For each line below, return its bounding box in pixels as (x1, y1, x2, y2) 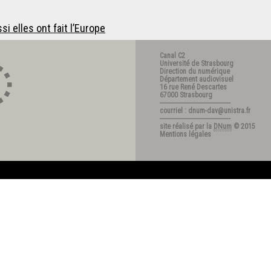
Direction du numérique (160, 67, 230, 76)
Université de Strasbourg (160, 59, 233, 68)
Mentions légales (160, 130, 211, 139)
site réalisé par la (160, 122, 214, 131)
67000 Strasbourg (160, 91, 212, 99)
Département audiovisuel (160, 75, 233, 83)
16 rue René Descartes (160, 83, 227, 91)
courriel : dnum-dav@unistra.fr (160, 106, 250, 115)
